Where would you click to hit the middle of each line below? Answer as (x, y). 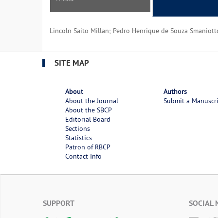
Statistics (78, 138)
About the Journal (91, 101)
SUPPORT (59, 203)
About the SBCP (88, 110)
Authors (175, 92)
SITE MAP (72, 63)
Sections (77, 129)
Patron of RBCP (88, 147)
